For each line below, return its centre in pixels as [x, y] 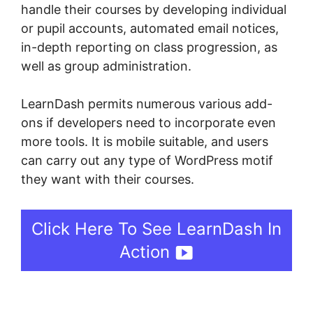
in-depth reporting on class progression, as [149, 48]
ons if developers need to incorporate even [148, 123]
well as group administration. [106, 66]
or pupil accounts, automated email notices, [150, 29]
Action [145, 252]
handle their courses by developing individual [154, 10]
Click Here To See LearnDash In [156, 229]
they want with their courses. [108, 180]
